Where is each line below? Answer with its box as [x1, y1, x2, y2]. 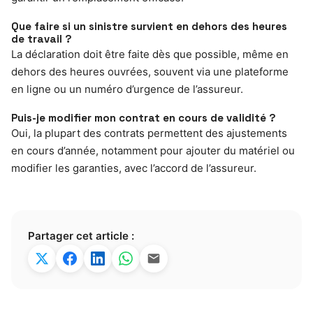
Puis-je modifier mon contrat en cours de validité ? [11, 110, 276, 124]
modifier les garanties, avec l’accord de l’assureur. [11, 161, 256, 175]
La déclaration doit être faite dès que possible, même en [11, 47, 289, 61]
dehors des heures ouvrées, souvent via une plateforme [11, 64, 289, 78]
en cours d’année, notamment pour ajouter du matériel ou [11, 143, 295, 157]
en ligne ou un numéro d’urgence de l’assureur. [11, 82, 243, 96]
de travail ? [11, 31, 72, 45]
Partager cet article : [28, 228, 134, 242]
